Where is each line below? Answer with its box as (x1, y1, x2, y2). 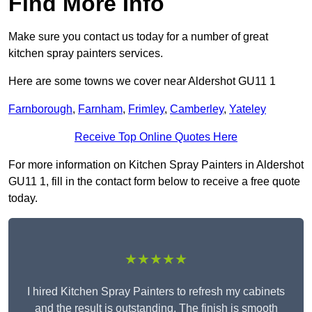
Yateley (229, 103, 266, 116)
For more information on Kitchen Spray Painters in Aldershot (8, 159, 304, 171)
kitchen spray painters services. (8, 47, 163, 60)
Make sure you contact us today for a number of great (8, 31, 268, 43)
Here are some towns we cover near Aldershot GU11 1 (8, 75, 276, 88)
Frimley (128, 103, 164, 116)
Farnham (78, 103, 123, 116)
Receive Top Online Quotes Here (75, 131, 237, 143)
